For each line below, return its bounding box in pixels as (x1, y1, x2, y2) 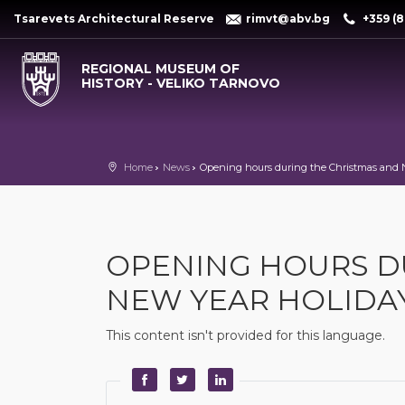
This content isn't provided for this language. (106, 327, 385, 344)
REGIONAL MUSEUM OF (81, 61, 240, 77)
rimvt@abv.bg (246, 12, 331, 25)
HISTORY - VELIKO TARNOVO (81, 75, 280, 91)
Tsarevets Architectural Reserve (14, 12, 214, 25)
